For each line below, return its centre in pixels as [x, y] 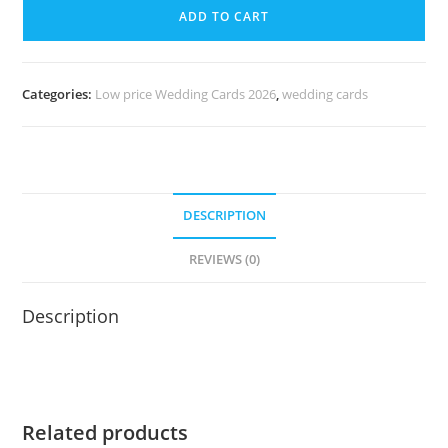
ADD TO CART [224, 16]
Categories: [59, 93]
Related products [105, 432]
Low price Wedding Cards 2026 [186, 93]
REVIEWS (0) [224, 259]
